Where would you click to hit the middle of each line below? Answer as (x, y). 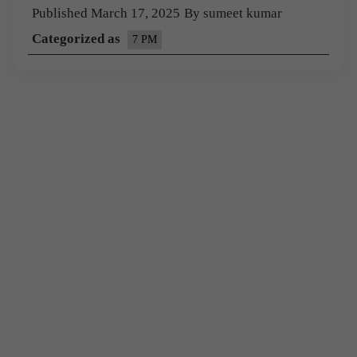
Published (61, 13)
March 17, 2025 (135, 13)
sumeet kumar (243, 13)
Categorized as (78, 38)
